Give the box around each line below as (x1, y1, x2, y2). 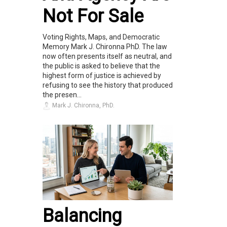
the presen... (43, 90, 82, 99)
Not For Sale (43, 5, 143, 27)
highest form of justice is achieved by (43, 71, 161, 80)
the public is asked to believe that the (43, 61, 160, 70)
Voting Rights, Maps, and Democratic (43, 32, 160, 41)
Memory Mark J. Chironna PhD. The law (43, 42, 167, 51)
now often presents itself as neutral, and (43, 52, 172, 60)
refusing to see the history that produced (43, 81, 173, 89)
